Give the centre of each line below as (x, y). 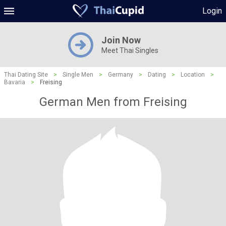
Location (193, 75)
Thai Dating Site (26, 75)
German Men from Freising (113, 102)
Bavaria (15, 82)
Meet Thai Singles (130, 50)
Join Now (121, 40)
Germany (121, 75)
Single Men (78, 75)
